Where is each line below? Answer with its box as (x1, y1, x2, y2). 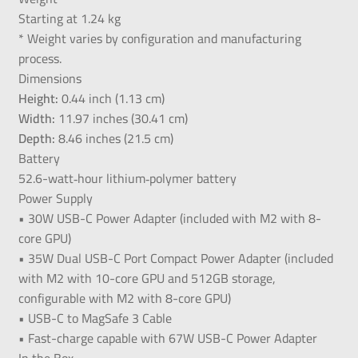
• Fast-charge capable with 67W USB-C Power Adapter (18, 325, 317, 350)
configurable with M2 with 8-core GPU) (18, 285, 231, 310)
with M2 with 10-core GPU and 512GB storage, (18, 265, 276, 290)
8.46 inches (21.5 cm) (54, 125, 173, 150)
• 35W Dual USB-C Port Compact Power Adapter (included (18, 245, 333, 270)
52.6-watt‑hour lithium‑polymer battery (18, 165, 237, 190)
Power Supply (18, 185, 93, 210)
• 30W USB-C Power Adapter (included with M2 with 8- (18, 205, 321, 230)
